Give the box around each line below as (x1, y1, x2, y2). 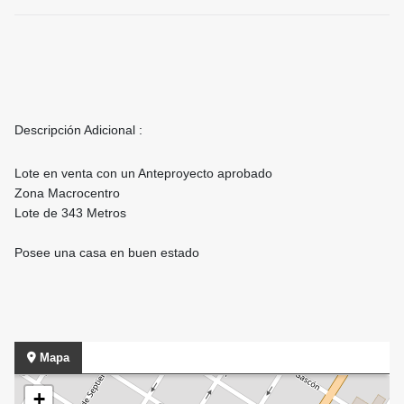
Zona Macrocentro (14, 186, 120, 201)
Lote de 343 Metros (14, 206, 126, 221)
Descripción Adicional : (14, 123, 142, 138)
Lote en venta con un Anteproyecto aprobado (14, 166, 272, 181)
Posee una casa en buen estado (14, 245, 199, 261)
